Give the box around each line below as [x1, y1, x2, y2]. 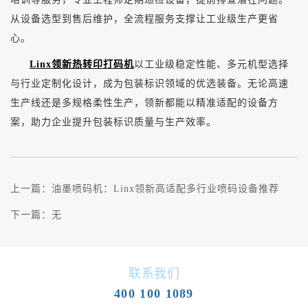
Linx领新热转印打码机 [30, 58, 134, 69]
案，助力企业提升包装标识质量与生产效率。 [10, 116, 217, 127]
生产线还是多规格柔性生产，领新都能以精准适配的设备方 [10, 97, 278, 108]
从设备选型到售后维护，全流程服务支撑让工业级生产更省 [10, 13, 278, 24]
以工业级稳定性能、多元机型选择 [134, 58, 289, 69]
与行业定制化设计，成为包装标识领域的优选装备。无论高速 [10, 78, 289, 89]
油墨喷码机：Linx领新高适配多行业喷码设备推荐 [52, 183, 279, 194]
